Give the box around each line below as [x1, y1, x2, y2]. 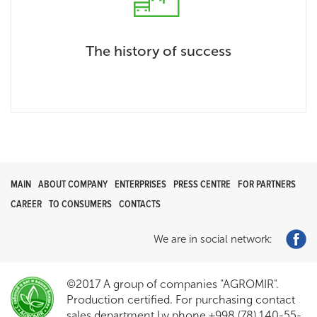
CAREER [11, 198, 42, 211]
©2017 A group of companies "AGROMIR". [67, 277, 279, 292]
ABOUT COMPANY [38, 178, 108, 191]
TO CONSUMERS [49, 198, 112, 211]
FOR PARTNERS [238, 178, 296, 191]
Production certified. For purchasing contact [67, 293, 295, 307]
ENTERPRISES [115, 178, 166, 191]
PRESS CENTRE [173, 178, 231, 191]
